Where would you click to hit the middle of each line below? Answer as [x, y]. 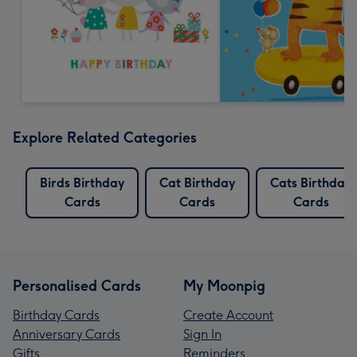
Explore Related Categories [105, 137]
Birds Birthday [82, 182]
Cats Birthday [311, 182]
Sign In [202, 334]
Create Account [228, 315]
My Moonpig [224, 286]
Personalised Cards [77, 286]
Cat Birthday [197, 182]
